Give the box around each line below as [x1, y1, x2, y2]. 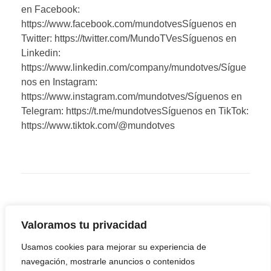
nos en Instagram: [21, 77, 97, 88]
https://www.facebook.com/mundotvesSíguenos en [21, 19, 237, 30]
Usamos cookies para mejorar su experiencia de [21, 242, 206, 252]
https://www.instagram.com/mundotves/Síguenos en [21, 91, 242, 102]
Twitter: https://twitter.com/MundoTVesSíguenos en [21, 33, 237, 44]
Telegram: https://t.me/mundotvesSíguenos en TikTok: [21, 106, 249, 117]
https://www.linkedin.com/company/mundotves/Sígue [21, 62, 246, 73]
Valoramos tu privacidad [21, 219, 147, 231]
